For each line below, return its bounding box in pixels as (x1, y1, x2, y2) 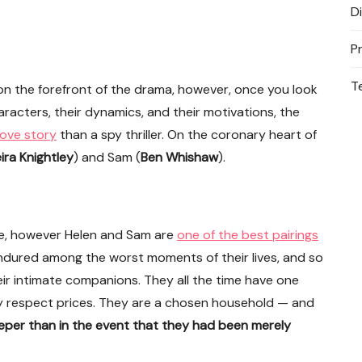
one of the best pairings (177, 226, 318, 243)
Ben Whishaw (141, 149, 218, 166)
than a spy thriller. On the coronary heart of (57, 126, 317, 143)
